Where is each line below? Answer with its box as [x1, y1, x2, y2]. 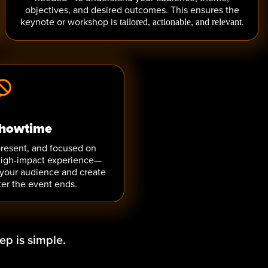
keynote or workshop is [20, 15, 120, 28]
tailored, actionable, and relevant [119, 17, 242, 27]
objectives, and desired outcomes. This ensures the [25, 3, 239, 16]
